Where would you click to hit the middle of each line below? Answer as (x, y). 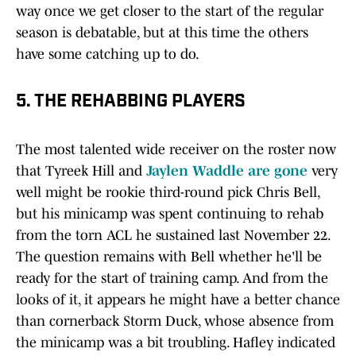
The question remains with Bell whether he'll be (169, 257)
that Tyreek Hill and (81, 171)
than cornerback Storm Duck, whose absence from (175, 321)
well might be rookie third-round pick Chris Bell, (168, 193)
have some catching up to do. (108, 54)
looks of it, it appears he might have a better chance (178, 300)
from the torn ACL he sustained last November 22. (173, 236)
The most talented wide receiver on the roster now (176, 150)
